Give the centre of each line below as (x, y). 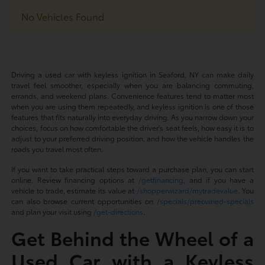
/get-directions (119, 211)
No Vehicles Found (63, 16)
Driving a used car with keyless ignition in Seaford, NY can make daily (132, 74)
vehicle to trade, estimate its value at (74, 190)
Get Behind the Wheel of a (132, 237)
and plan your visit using (53, 211)
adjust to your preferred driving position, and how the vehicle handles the (132, 138)
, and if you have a (219, 179)
